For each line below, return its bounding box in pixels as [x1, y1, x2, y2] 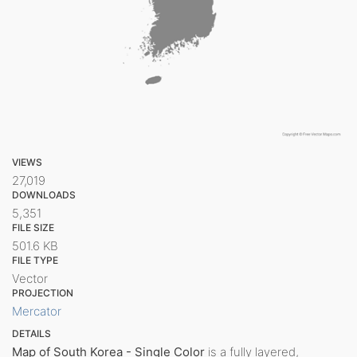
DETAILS [12, 327, 51, 339]
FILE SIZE [12, 221, 54, 233]
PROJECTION [12, 286, 73, 299]
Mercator [12, 303, 61, 319]
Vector [12, 270, 48, 286]
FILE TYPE [12, 253, 58, 266]
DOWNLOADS [12, 188, 76, 201]
